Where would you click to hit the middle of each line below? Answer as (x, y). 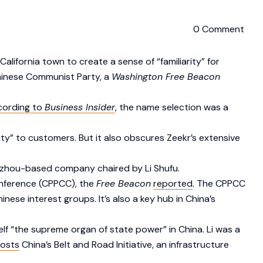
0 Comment (219, 29)
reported (173, 183)
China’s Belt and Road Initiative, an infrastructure (124, 244)
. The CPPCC (219, 183)
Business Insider (80, 107)
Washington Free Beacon (166, 76)
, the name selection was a (172, 107)
